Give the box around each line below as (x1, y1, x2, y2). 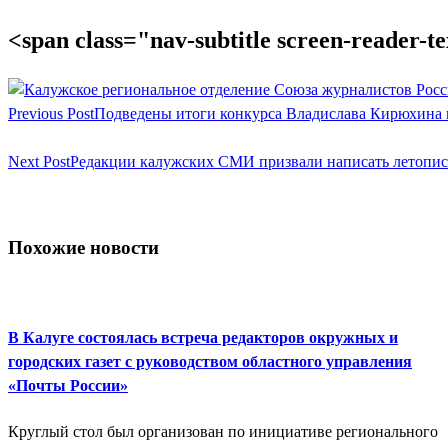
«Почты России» (8, 377, 128, 395)
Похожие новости (8, 237, 159, 259)
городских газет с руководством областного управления (8, 353, 412, 371)
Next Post (8, 153, 70, 171)
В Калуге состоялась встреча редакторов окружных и (8, 329, 398, 347)
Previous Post (8, 105, 94, 123)
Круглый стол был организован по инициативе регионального (8, 422, 438, 440)
